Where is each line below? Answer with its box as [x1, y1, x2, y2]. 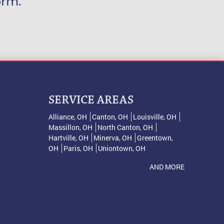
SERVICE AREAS [48, 94, 133, 106]
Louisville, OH [132, 111, 176, 121]
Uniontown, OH [97, 143, 145, 153]
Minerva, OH [93, 132, 132, 142]
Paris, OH [63, 143, 93, 153]
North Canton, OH [97, 122, 153, 132]
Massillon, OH [48, 122, 92, 132]
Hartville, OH [48, 132, 88, 142]
